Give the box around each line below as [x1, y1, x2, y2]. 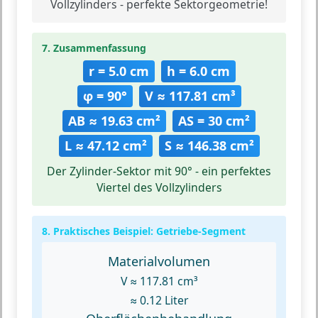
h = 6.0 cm [166, 62, 230, 80]
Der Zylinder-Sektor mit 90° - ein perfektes [47, 163, 271, 180]
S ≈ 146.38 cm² [164, 137, 254, 155]
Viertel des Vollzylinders [96, 180, 222, 196]
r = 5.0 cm [88, 62, 149, 80]
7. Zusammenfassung [42, 41, 146, 55]
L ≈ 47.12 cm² [64, 137, 147, 155]
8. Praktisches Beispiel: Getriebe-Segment [42, 224, 246, 238]
